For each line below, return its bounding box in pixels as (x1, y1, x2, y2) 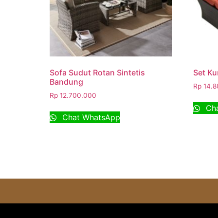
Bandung (50, 77, 83, 87)
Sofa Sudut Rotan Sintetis (50, 68, 145, 78)
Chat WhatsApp (60, 112, 120, 123)
